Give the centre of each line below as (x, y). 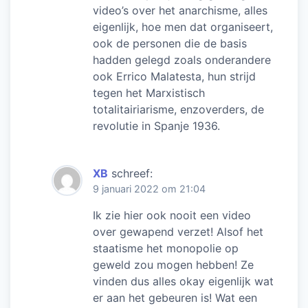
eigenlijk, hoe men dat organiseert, (183, 26)
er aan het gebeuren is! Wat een (175, 297)
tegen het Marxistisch (149, 92)
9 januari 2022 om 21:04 (149, 188)
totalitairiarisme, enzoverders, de (178, 109)
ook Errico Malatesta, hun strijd (174, 76)
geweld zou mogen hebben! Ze (173, 264)
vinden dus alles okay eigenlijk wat (183, 281)
